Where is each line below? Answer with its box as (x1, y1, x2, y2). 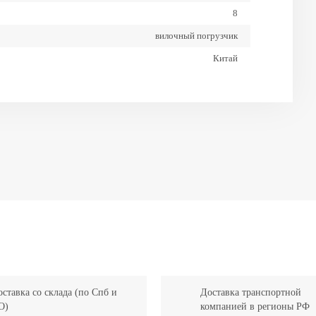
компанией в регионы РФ (200, 301, 310, 312)
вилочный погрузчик (155, 30, 238, 41)
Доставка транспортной (200, 287, 301, 298)
